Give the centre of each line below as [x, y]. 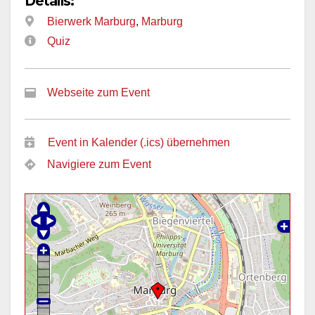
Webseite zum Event [98, 93]
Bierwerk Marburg [91, 21]
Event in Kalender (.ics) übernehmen [139, 143]
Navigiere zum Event [99, 165]
